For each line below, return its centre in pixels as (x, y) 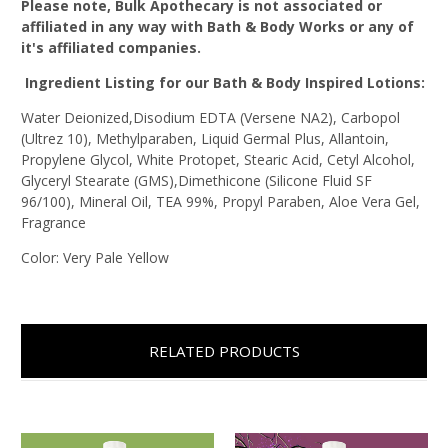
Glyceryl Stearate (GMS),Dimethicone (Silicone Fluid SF (196, 180)
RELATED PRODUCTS (224, 350)
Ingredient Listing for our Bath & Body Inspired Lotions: (225, 82)
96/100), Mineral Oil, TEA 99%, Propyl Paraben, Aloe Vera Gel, (220, 201)
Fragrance (53, 222)
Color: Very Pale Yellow (95, 257)
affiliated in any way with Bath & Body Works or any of (217, 26)
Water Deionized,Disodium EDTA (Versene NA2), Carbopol (210, 117)
